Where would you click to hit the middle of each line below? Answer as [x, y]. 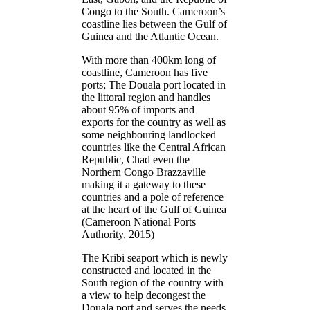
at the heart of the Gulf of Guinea [154, 209]
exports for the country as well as [154, 122]
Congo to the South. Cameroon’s [153, 11]
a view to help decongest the [144, 295]
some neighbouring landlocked [149, 134]
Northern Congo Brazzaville [144, 172]
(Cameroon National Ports [139, 221]
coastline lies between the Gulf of [154, 24]
